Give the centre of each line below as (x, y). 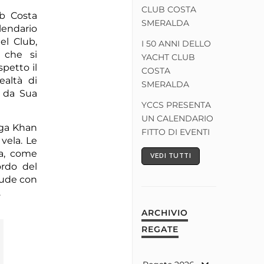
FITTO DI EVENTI (176, 132)
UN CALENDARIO (177, 118)
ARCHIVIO (165, 213)
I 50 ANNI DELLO (176, 44)
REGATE (160, 230)
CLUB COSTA (169, 9)
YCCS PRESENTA (176, 105)
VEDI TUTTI (171, 156)
